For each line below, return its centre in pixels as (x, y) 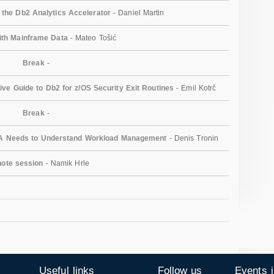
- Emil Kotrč (195, 88)
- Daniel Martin (137, 13)
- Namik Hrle (66, 163)
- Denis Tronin (193, 138)
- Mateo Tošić (92, 38)
